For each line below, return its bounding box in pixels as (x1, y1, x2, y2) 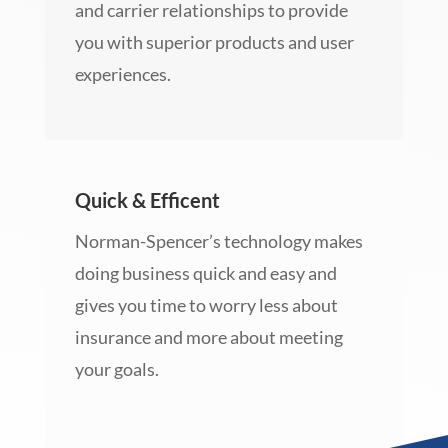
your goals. (74, 358, 162, 381)
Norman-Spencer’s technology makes (74, 230, 363, 253)
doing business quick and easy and (74, 262, 337, 285)
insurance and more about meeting (74, 326, 343, 349)
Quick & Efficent (74, 188, 220, 213)
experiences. (74, 63, 171, 86)
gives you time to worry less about (74, 294, 338, 317)
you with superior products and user (74, 31, 354, 54)
